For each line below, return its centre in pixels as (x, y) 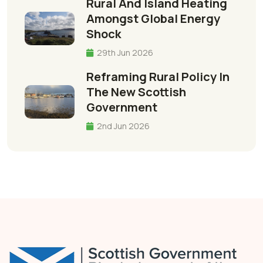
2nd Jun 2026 (122, 126)
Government (122, 107)
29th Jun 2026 (124, 53)
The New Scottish (136, 92)
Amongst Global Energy (153, 19)
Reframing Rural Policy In (158, 77)
